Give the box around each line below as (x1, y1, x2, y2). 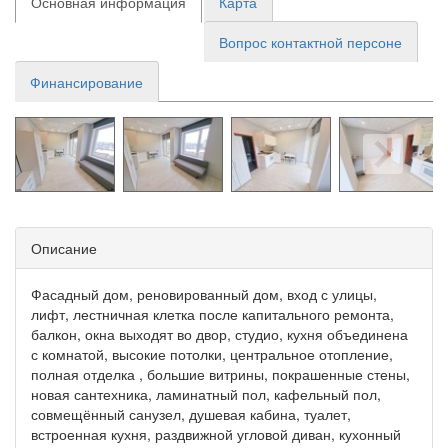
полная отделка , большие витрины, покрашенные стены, (31, 363, 410, 384)
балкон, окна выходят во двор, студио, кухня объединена (31, 323, 408, 344)
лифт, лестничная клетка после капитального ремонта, (31, 303, 394, 324)
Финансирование (30, 71, 143, 92)
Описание (31, 237, 97, 258)
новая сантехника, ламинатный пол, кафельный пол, (31, 383, 381, 404)
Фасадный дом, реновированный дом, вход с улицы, (31, 283, 377, 304)
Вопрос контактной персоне (219, 31, 402, 52)
